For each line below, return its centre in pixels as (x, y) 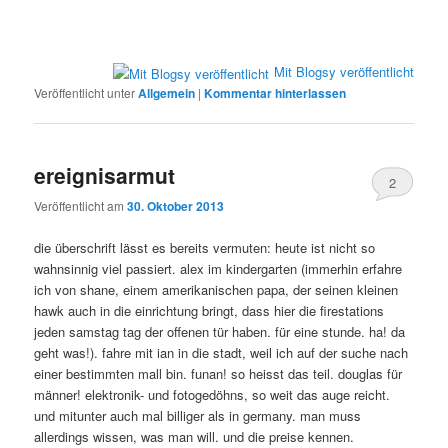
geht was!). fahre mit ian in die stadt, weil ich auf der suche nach (221, 352)
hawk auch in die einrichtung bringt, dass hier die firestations (209, 310)
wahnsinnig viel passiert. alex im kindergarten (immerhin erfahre (218, 268)
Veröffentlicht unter (85, 92)
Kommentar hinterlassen (275, 92)
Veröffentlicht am (81, 206)
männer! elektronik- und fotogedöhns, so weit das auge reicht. (212, 394)
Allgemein (167, 92)
